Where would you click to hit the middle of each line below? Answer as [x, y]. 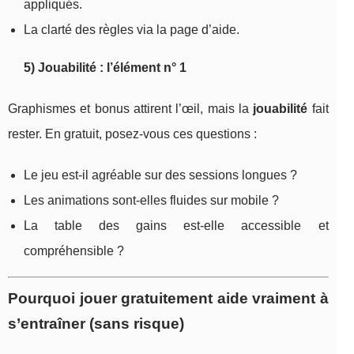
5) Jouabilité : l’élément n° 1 [105, 67]
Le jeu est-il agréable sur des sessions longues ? [160, 175]
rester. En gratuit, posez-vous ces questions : [132, 134]
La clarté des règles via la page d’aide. [132, 29]
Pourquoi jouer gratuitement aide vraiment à [168, 298]
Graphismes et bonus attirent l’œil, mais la [131, 108]
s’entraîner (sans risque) [96, 323]
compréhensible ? [74, 250]
